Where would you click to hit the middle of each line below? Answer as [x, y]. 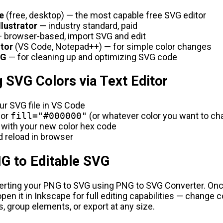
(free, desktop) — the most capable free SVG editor [105, 15]
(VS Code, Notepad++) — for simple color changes [112, 46]
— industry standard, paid [87, 25]
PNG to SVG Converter [160, 186]
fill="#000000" [49, 116]
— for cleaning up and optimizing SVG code [92, 57]
